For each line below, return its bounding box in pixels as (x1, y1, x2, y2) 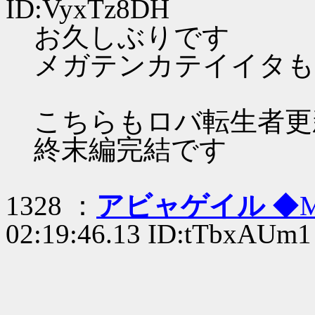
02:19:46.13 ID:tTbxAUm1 (6, 219, 311, 250)
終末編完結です (34, 134, 227, 165)
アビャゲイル (96, 191, 272, 221)
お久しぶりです (34, 22, 230, 53)
